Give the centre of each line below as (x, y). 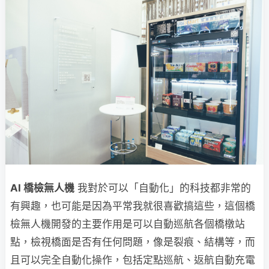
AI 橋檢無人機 (42, 188)
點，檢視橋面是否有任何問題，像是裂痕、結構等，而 (133, 242)
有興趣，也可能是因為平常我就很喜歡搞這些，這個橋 (133, 206)
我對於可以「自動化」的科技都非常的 (163, 188)
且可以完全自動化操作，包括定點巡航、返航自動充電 (133, 260)
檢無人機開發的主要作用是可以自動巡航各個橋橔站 (128, 224)
